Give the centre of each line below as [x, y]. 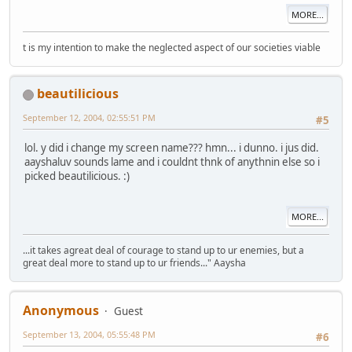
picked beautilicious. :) [77, 176]
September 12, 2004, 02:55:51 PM [89, 118]
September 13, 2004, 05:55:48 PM [89, 334]
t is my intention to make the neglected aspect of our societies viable [172, 48]
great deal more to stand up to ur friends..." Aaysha [134, 262]
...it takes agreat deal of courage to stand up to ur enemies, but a [163, 250]
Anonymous [61, 310]
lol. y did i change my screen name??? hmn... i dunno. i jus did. [172, 147]
